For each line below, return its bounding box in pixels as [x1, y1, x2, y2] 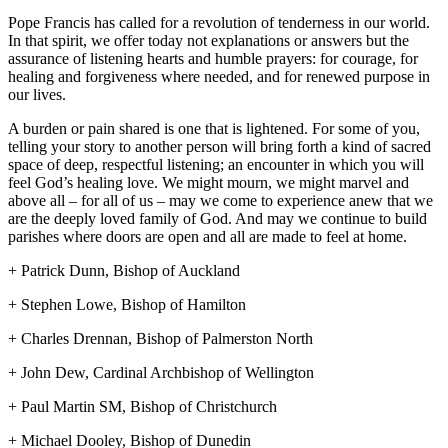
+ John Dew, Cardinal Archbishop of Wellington [8, 363, 314, 381]
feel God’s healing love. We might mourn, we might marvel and [8, 173, 409, 191]
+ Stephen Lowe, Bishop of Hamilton [8, 295, 246, 313]
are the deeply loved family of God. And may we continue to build [8, 209, 427, 227]
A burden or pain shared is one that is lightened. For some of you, [8, 119, 420, 137]
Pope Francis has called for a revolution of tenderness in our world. [8, 13, 430, 31]
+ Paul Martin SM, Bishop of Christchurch [8, 397, 277, 415]
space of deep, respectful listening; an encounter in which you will [8, 155, 424, 173]
